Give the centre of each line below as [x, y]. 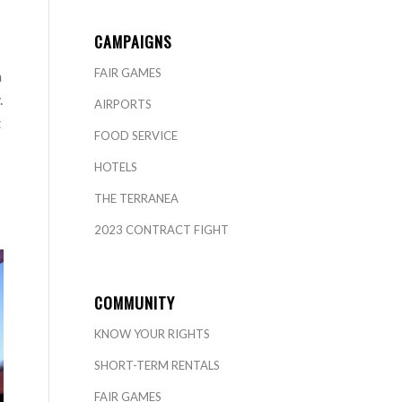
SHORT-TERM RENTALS [157, 366]
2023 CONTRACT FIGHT [162, 230]
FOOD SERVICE [136, 136]
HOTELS [116, 167]
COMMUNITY [135, 303]
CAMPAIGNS [134, 42]
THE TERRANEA [137, 199]
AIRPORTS [123, 105]
